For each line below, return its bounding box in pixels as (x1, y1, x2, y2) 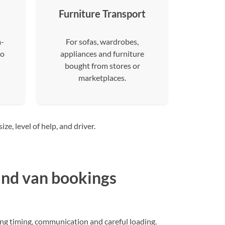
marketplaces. (78, 73, 126, 82)
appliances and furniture (60, 49, 144, 58)
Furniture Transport (59, 8, 146, 20)
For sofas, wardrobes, (66, 37, 139, 46)
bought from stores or (64, 61, 140, 70)
